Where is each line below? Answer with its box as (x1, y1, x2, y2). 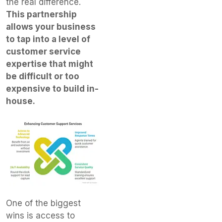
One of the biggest (6, 198, 81, 208)
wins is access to (6, 210, 75, 221)
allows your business (6, 22, 96, 32)
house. (6, 96, 35, 107)
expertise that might (6, 59, 93, 69)
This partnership (6, 9, 77, 20)
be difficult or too (6, 71, 79, 82)
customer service (6, 47, 81, 57)
